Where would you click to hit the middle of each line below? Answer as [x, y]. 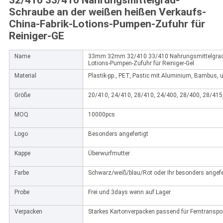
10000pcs [101, 115]
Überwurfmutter [109, 154]
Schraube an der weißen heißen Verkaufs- [107, 12]
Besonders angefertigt [118, 134]
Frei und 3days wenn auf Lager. [130, 192]
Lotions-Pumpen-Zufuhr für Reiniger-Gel [141, 63]
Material [25, 76]
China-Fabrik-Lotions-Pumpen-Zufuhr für [107, 24]
